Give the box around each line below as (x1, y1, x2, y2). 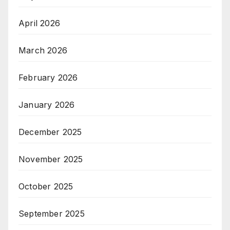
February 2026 (18, 72, 78, 83)
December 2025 (18, 127, 82, 138)
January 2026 (18, 100, 75, 110)
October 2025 (18, 181, 73, 192)
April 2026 (18, 18, 60, 29)
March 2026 (18, 45, 67, 56)
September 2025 (18, 208, 85, 219)
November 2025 (18, 154, 83, 165)
